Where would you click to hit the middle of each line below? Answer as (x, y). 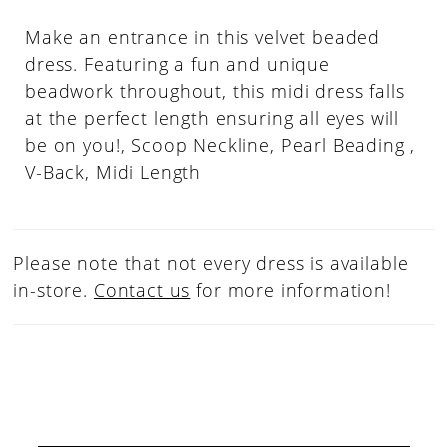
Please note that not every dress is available (211, 262)
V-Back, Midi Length (113, 171)
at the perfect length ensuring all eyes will (212, 117)
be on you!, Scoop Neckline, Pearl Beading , (220, 144)
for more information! (290, 289)
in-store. (53, 289)
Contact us (142, 289)
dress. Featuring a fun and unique (177, 63)
